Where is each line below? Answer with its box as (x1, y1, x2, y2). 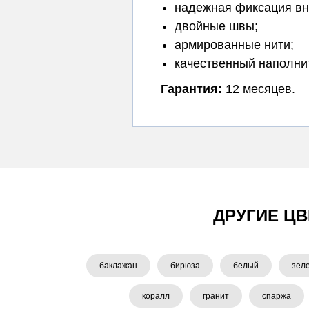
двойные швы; (175, 19, 258, 33)
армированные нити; (175, 38, 294, 52)
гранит (202, 291, 229, 301)
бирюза (170, 261, 200, 270)
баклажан (99, 261, 137, 270)
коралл (141, 291, 170, 301)
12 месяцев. (222, 82, 295, 96)
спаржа (261, 291, 291, 301)
